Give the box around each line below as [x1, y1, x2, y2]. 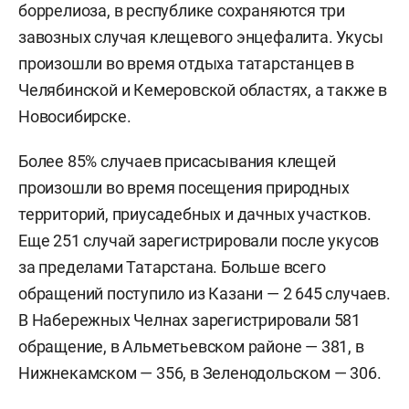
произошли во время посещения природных [18, 177, 350, 197]
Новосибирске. [18, 106, 131, 126]
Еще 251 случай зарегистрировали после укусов [18, 230, 380, 250]
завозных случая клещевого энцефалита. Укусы [18, 26, 383, 47]
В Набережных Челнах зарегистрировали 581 [18, 309, 361, 330]
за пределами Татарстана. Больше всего [18, 257, 326, 277]
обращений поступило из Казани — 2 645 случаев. [18, 283, 391, 303]
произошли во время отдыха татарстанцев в [18, 53, 354, 73]
